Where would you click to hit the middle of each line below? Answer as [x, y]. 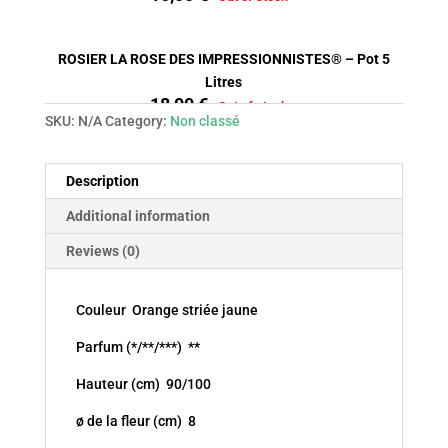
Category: [137, 120]
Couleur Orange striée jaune [166, 309]
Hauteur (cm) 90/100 [143, 383]
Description [102, 180]
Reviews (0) [102, 250]
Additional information [137, 215]
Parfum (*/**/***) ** [137, 346]
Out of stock [252, 106]
